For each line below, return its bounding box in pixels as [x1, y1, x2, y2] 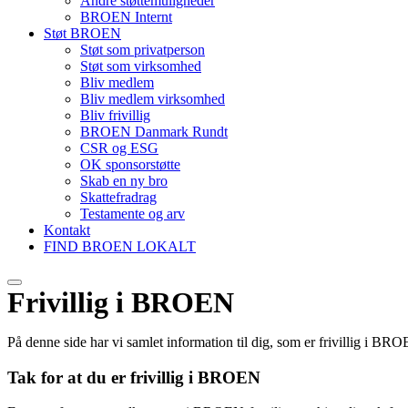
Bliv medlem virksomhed [80, 91, 225, 107]
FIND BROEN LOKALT [44, 239, 196, 254]
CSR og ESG [80, 140, 158, 156]
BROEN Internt [80, 9, 172, 25]
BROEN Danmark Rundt [80, 124, 228, 139]
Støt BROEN [44, 25, 121, 41]
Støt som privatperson [80, 42, 205, 57]
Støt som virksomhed [80, 58, 201, 74]
